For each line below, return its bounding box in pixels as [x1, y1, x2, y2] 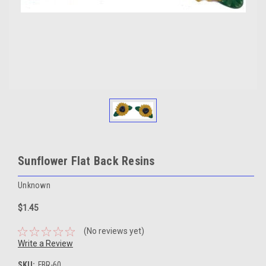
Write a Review [18, 239, 73, 249]
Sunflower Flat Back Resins [18, 153, 155, 168]
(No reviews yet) [83, 226, 144, 236]
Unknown [18, 180, 50, 190]
